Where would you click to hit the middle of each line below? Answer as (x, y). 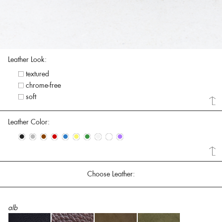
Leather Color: (29, 122)
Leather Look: (27, 60)
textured (37, 74)
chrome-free (43, 85)
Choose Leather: (111, 174)
